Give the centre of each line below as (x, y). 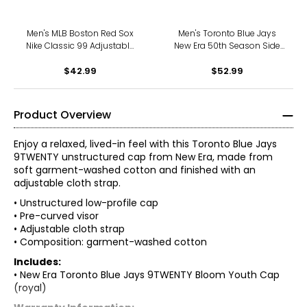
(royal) (30, 288)
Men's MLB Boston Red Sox (80, 33)
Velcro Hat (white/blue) (227, 70)
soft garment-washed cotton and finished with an (135, 170)
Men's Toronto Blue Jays (227, 33)
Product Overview (62, 115)
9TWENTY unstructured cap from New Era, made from (143, 157)
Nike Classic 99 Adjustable (80, 46)
